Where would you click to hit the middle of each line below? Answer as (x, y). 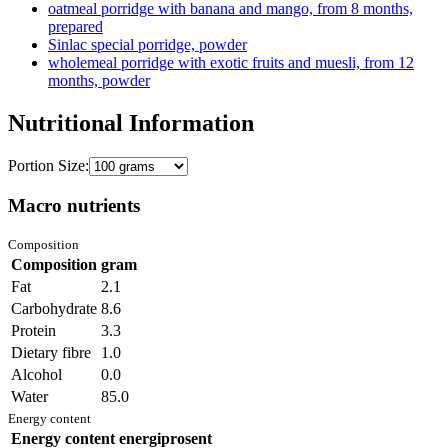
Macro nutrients (74, 205)
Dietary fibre (51, 353)
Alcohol (36, 375)
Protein (33, 331)
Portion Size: (48, 166)
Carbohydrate (54, 309)
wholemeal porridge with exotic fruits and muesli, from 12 (231, 63)
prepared (75, 27)
